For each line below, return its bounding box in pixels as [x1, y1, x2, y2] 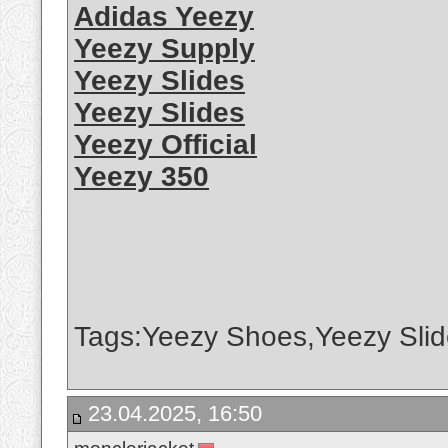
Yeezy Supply [74, 33, 255, 65]
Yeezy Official [74, 129, 257, 161]
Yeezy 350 [74, 161, 209, 193]
